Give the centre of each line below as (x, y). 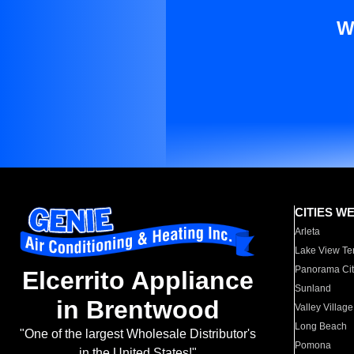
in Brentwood (137, 310)
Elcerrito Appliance (137, 281)
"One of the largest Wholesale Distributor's (137, 334)
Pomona (313, 345)
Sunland (313, 288)
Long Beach (321, 326)
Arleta (308, 232)
